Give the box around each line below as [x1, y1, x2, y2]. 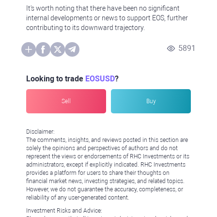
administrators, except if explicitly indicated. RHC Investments [26, 161, 186, 168]
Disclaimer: [26, 128, 55, 135]
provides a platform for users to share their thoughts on [26, 170, 170, 176]
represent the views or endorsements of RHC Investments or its [26, 153, 189, 160]
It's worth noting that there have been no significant [26, 4, 180, 12]
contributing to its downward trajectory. [26, 24, 145, 31]
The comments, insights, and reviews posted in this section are [26, 137, 188, 143]
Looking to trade [26, 74, 85, 83]
